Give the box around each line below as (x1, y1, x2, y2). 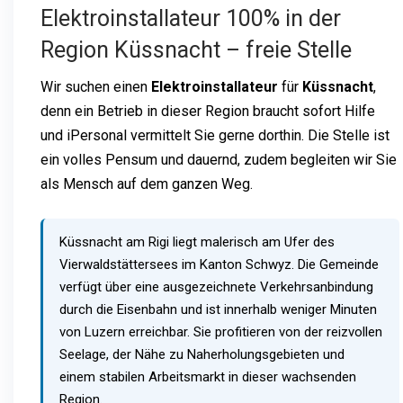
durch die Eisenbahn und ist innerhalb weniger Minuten (59, 300, 377, 318)
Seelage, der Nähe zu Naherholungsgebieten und (59, 345, 345, 363)
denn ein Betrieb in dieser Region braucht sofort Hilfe (40, 102, 375, 120)
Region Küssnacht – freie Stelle (40, 36, 352, 63)
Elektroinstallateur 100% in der (40, 4, 341, 31)
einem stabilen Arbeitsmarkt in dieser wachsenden (59, 368, 356, 385)
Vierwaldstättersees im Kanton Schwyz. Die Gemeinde (59, 255, 379, 273)
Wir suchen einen (40, 77, 151, 95)
